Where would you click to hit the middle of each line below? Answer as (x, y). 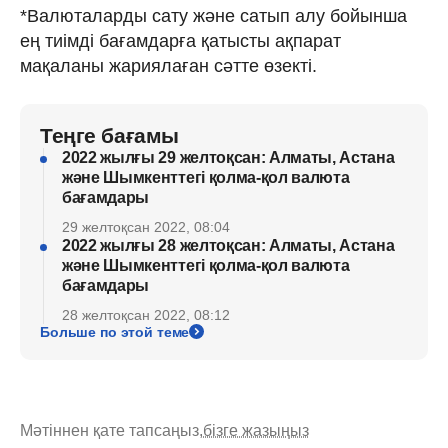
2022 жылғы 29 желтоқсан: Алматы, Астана (228, 157)
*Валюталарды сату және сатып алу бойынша (213, 15)
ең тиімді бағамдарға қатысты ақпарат (180, 40)
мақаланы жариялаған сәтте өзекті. (168, 65)
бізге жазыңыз (256, 430)
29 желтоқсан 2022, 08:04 (146, 226)
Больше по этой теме (115, 331)
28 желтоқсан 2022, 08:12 (146, 314)
